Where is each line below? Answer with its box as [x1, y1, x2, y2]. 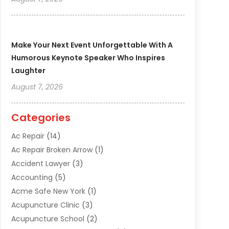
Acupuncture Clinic [11, 200, 80, 211]
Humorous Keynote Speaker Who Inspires [11, 53, 165, 63]
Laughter [11, 65, 45, 76]
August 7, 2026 [11, 82, 63, 93]
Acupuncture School [11, 214, 84, 224]
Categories [11, 110, 71, 125]
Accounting [11, 172, 53, 183]
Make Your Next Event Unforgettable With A [11, 40, 173, 51]
